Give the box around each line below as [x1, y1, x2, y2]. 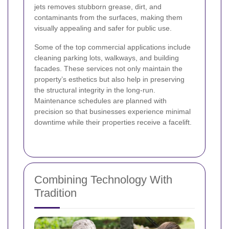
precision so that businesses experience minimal [34, 107, 191, 116]
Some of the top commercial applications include [34, 42, 191, 51]
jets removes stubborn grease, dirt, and [34, 2, 162, 11]
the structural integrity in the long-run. [34, 85, 155, 94]
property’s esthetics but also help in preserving [34, 75, 185, 83]
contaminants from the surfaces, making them [34, 13, 182, 21]
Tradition [34, 186, 77, 199]
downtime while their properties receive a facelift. [34, 118, 192, 126]
